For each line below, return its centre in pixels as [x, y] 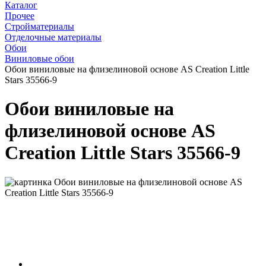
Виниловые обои [39, 58]
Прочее [20, 15]
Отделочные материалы [53, 37]
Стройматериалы [39, 26]
